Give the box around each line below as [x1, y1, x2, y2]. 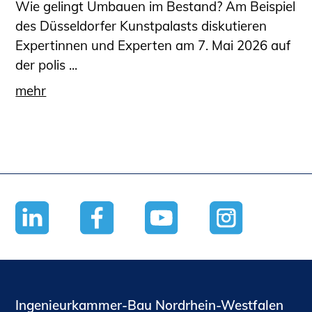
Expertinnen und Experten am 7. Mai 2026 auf [15, 37, 291, 54]
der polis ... [15, 56, 78, 74]
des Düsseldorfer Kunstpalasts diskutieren [15, 17, 267, 35]
